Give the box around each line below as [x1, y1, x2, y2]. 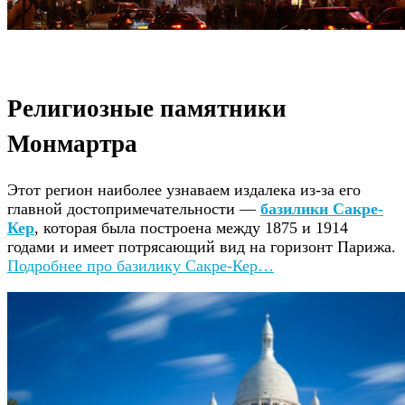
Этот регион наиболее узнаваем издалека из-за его [7, 180, 361, 199]
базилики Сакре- [260, 199, 383, 218]
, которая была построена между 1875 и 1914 [34, 218, 348, 237]
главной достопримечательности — [7, 199, 260, 218]
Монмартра [7, 125, 137, 161]
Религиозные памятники [7, 89, 287, 126]
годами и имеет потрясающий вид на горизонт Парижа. [7, 237, 396, 256]
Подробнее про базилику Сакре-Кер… [7, 256, 274, 275]
